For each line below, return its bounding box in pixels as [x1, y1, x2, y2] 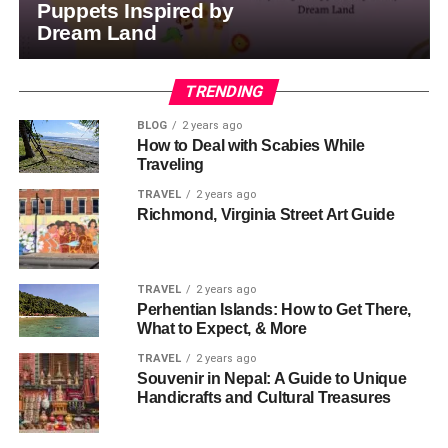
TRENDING [182, 82, 266, 101]
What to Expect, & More [136, 320, 307, 337]
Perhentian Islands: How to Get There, [136, 301, 412, 318]
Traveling [136, 156, 204, 173]
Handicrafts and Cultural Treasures [136, 389, 391, 406]
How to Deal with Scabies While [136, 137, 365, 154]
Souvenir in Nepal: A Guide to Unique [136, 370, 407, 387]
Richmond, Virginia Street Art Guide [136, 206, 395, 223]
